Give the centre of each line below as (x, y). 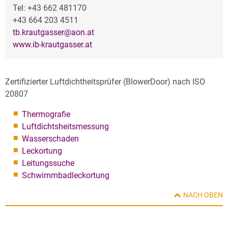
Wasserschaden (50, 138)
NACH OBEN (203, 195)
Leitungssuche (48, 163)
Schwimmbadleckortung (66, 175)
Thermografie (46, 114)
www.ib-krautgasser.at (52, 44)
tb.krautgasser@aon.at (53, 32)
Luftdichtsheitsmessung (65, 126)
